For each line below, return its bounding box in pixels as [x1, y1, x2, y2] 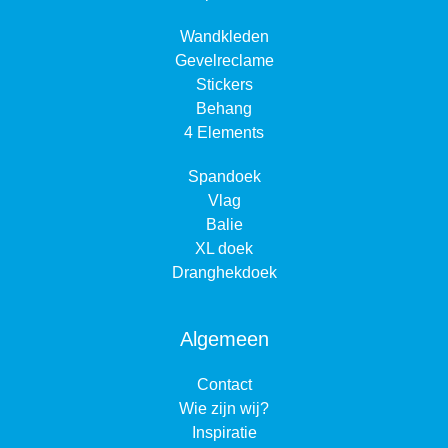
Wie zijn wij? [179, 400, 269, 418]
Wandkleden [179, 28, 269, 46]
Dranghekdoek [171, 264, 277, 282]
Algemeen [179, 328, 269, 351]
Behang [196, 100, 252, 118]
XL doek [195, 240, 253, 258]
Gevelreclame [174, 52, 274, 70]
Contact [196, 376, 252, 394]
